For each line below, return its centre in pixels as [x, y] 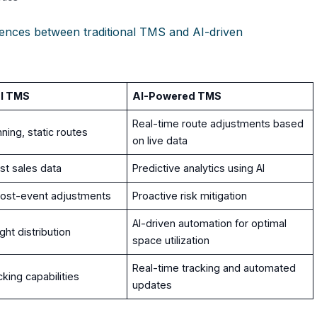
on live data [160, 141]
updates [152, 285]
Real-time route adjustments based [218, 124]
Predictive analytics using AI [199, 168]
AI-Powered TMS [177, 96]
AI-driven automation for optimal [210, 224]
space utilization [171, 241]
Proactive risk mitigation [190, 196]
